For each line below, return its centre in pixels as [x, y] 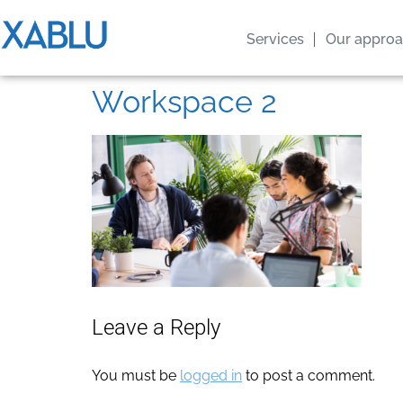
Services [275, 39]
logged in [211, 376]
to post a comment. [309, 376]
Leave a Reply [156, 328]
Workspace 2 [184, 102]
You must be [136, 376]
